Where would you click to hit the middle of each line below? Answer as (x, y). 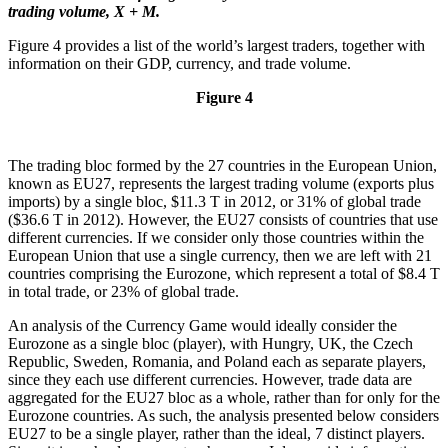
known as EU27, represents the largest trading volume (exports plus (221, 184)
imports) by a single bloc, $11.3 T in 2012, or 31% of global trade (214, 202)
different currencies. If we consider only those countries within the (216, 238)
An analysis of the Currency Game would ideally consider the (202, 326)
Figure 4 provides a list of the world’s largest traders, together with (216, 46)
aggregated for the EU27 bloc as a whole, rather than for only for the (224, 398)
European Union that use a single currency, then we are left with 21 (220, 256)
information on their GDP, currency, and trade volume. (179, 64)
